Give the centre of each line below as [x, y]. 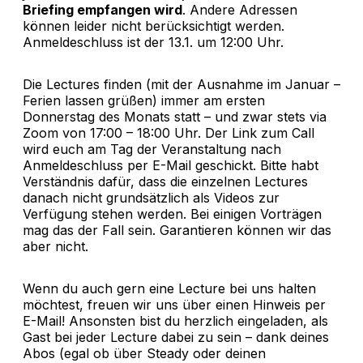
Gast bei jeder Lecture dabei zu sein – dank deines [176, 337]
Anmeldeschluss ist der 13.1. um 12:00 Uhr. [153, 42]
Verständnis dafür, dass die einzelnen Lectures [165, 181]
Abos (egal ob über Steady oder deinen [144, 353]
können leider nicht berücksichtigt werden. [154, 26]
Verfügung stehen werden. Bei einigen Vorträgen [172, 214]
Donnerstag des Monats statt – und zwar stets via [175, 116]
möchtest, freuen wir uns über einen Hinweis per [174, 304]
